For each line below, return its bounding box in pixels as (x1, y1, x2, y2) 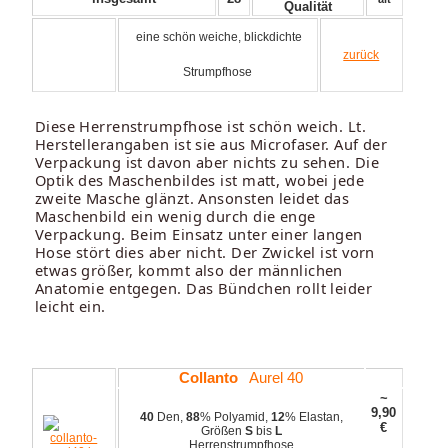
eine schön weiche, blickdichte (133, 29, 303, 44)
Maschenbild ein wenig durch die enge (34, 205, 316, 226)
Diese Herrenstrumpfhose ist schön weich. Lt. (34, 115, 367, 136)
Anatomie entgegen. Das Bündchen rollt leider (34, 277, 373, 298)
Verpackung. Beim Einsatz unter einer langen (34, 223, 363, 244)
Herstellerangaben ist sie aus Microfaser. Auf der (34, 133, 388, 154)
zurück (343, 47, 380, 62)
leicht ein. (34, 295, 106, 316)
